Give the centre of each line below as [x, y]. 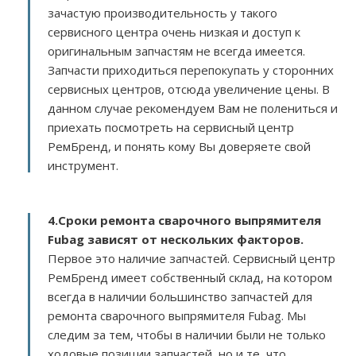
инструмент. [86, 165]
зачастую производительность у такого [163, 13]
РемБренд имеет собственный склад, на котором [190, 277]
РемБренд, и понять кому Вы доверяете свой [179, 146]
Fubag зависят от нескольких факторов [174, 239]
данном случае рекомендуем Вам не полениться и [193, 108]
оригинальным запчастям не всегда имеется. [176, 51]
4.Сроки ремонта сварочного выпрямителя [184, 220]
